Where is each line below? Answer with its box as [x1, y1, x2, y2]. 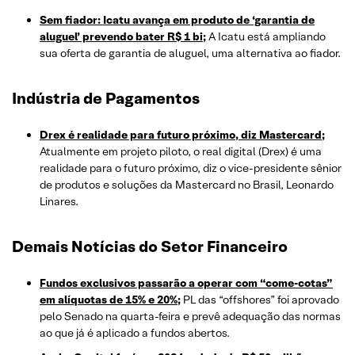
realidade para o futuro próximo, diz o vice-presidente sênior [40, 161, 342, 176]
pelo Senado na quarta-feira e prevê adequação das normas [40, 309, 341, 324]
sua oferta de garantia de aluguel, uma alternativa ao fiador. [40, 46, 341, 61]
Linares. [40, 194, 78, 209]
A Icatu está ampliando [206, 29, 326, 44]
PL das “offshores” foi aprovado [181, 292, 339, 307]
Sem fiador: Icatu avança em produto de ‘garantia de [40, 13, 315, 28]
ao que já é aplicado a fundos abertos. [40, 326, 230, 341]
